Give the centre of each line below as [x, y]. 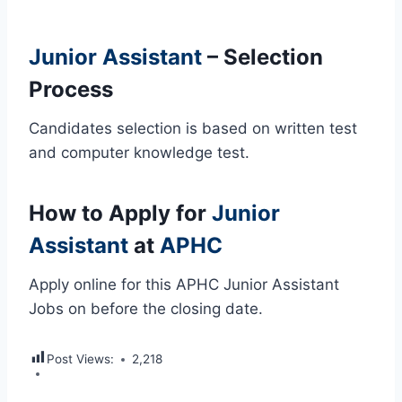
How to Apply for [120, 214]
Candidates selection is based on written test [193, 129]
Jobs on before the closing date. [146, 309]
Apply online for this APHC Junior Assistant [184, 285]
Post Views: [80, 359]
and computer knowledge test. [139, 153]
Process [71, 90]
